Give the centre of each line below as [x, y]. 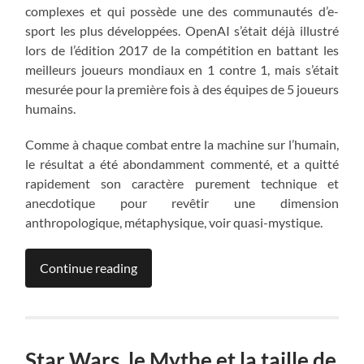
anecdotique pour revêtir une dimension [182, 203]
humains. [51, 109]
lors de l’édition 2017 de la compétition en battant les [182, 50]
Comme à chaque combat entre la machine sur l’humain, [182, 145]
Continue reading [89, 268]
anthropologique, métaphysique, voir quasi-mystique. [174, 223]
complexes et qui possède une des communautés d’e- [182, 11]
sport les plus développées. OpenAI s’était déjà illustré [182, 31]
